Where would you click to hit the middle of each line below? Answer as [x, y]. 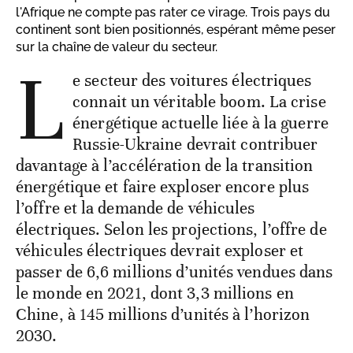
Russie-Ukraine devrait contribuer [195, 145]
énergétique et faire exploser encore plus [163, 187]
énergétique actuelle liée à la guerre [201, 123]
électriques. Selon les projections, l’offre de [171, 230]
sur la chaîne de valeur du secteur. [117, 47]
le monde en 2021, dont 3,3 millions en [155, 294]
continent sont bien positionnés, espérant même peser [176, 30]
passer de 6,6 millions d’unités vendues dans [175, 272]
